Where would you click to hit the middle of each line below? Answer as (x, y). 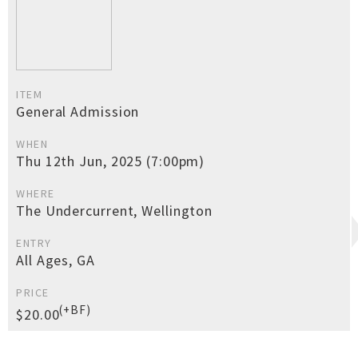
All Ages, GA (56, 260)
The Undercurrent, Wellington (115, 211)
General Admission (78, 111)
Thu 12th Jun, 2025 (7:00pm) (111, 161)
